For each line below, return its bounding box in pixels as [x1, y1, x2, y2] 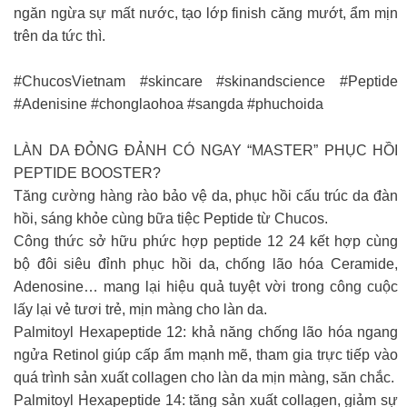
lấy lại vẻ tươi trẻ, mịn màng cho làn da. [14, 301, 267, 317]
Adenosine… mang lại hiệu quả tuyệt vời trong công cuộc [14, 278, 398, 294]
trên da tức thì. [14, 28, 105, 45]
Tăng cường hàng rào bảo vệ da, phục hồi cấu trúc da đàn [14, 187, 398, 203]
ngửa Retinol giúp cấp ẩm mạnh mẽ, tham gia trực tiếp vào [14, 346, 398, 362]
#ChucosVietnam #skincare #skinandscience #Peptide [14, 74, 398, 90]
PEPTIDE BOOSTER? [14, 164, 161, 181]
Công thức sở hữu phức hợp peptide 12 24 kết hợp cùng [14, 233, 398, 249]
